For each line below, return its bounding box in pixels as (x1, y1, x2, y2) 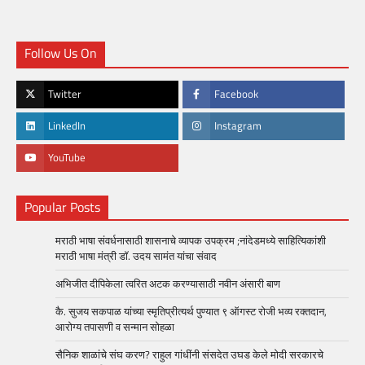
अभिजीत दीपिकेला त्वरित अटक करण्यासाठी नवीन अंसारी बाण (55, 275, 283, 292)
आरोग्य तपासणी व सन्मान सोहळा (55, 319, 174, 336)
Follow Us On (24, 43, 97, 64)
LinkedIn (48, 118, 86, 134)
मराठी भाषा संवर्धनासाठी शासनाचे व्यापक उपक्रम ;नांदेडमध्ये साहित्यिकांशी (55, 232, 326, 249)
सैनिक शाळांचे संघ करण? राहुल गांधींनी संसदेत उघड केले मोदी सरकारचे (55, 346, 323, 363)
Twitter (48, 86, 81, 103)
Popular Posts (24, 197, 100, 218)
